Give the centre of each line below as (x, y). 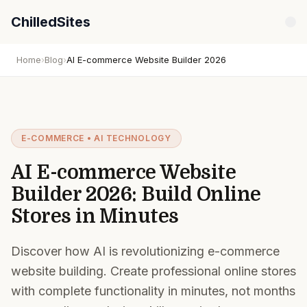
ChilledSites (51, 22)
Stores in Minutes (95, 217)
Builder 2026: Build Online (136, 195)
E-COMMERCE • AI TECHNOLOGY (96, 138)
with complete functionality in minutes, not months (153, 291)
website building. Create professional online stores (153, 271)
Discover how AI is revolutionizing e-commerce (145, 251)
